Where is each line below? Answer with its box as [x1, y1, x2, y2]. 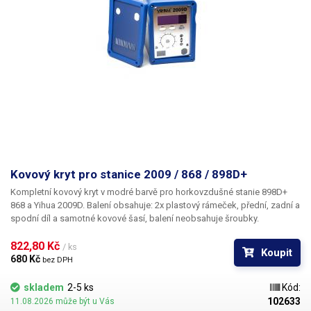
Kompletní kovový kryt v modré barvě [10, 187, 158, 197]
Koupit [261, 246, 292, 259]
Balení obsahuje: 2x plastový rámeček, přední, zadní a [87, 200, 300, 210]
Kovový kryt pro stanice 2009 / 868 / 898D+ [10, 167, 247, 181]
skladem [24, 282, 64, 293]
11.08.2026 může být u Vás [10, 296, 115, 306]
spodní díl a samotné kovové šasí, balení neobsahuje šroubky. [10, 213, 261, 224]
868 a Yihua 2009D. [10, 200, 87, 210]
